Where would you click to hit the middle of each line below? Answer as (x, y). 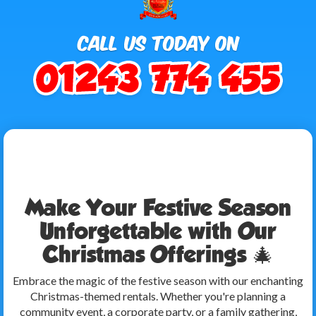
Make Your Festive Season (158, 208)
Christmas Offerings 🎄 (158, 254)
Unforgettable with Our (158, 231)
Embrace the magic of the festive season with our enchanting (158, 280)
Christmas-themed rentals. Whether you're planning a (158, 296)
